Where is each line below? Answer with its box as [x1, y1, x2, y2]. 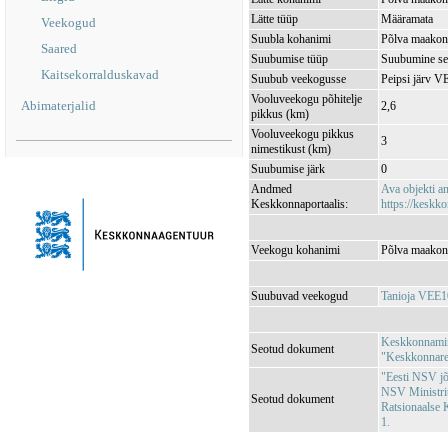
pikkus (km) [251, 107, 309, 121]
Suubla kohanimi [251, 32, 331, 46]
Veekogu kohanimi [251, 243, 340, 257]
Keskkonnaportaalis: [251, 197, 348, 211]
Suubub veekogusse [251, 72, 346, 86]
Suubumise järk [251, 162, 325, 176]
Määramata [381, 12, 433, 26]
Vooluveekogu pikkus [251, 127, 354, 141]
